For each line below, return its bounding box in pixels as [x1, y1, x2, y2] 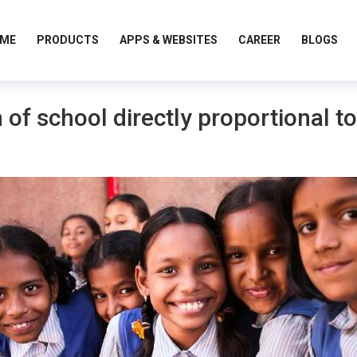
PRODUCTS [37, 33, 99, 46]
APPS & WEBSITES [120, 33, 218, 46]
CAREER [238, 33, 280, 46]
